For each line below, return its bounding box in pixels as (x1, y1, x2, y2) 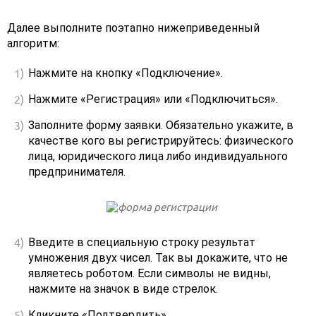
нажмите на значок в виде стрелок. (28, 282, 218, 296)
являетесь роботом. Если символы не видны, (28, 267, 271, 281)
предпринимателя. (28, 165, 126, 179)
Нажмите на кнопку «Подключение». (28, 66, 223, 80)
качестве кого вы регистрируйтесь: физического (28, 134, 293, 148)
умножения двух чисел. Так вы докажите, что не (28, 251, 288, 265)
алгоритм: (7, 37, 59, 51)
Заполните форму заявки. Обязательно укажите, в (28, 119, 293, 133)
